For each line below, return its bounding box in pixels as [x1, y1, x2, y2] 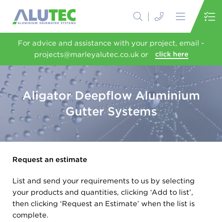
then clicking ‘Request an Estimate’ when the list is [12, 199, 195, 208]
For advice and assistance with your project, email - [18, 39, 204, 48]
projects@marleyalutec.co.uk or [34, 50, 148, 59]
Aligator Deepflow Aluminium [22, 88, 200, 103]
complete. [12, 211, 49, 220]
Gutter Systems [65, 104, 157, 118]
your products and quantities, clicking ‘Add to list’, [12, 188, 193, 197]
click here [155, 50, 188, 58]
